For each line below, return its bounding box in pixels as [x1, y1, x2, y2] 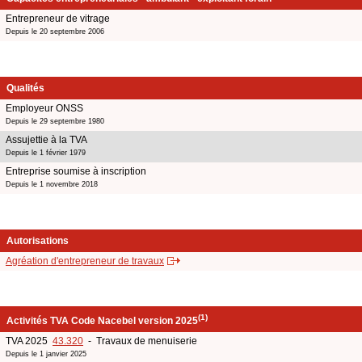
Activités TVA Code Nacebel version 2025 [6, 314, 198, 326]
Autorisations [6, 234, 69, 246]
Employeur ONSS [6, 102, 83, 114]
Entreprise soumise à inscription [6, 165, 146, 177]
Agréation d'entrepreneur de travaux [6, 255, 164, 267]
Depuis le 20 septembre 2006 [6, 27, 104, 36]
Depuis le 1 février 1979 [6, 148, 86, 157]
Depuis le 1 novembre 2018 [6, 179, 98, 188]
